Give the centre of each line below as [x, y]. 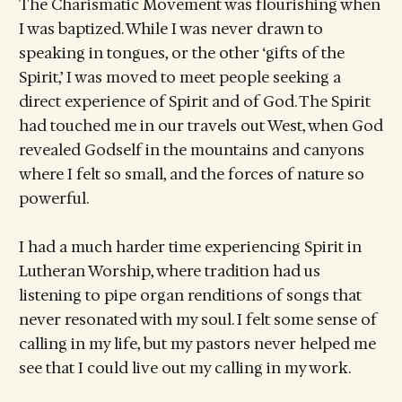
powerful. [53, 199]
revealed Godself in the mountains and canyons [191, 150]
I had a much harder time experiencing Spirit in [190, 247]
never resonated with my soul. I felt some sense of [197, 320]
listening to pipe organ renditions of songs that [190, 296]
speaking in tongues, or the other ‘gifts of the [181, 53]
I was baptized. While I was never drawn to [170, 29]
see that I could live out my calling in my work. [184, 368]
